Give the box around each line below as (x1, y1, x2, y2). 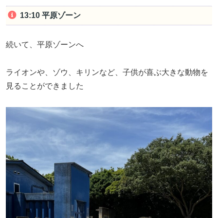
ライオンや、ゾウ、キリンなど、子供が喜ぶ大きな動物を (6, 68, 208, 76)
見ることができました (6, 81, 84, 90)
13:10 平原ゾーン (19, 11, 81, 20)
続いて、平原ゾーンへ (6, 40, 84, 49)
